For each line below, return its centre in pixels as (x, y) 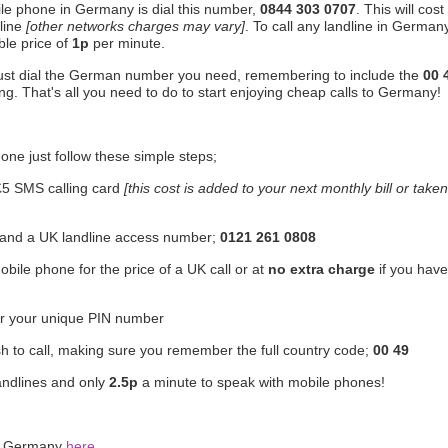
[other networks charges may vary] (135, 26)
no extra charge (321, 269)
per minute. (127, 43)
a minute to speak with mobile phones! (261, 382)
